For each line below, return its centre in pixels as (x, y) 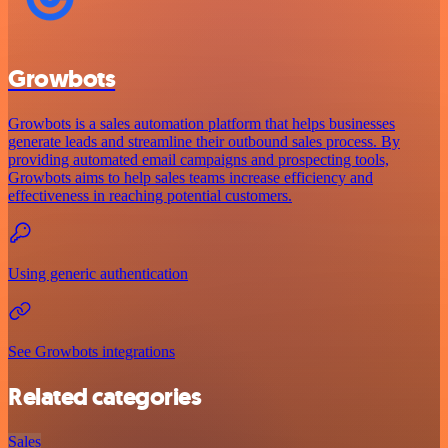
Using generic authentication (98, 274)
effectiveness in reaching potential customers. (150, 196)
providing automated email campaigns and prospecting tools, (198, 160)
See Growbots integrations (91, 352)
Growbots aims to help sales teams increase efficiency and (190, 178)
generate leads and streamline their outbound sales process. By (204, 142)
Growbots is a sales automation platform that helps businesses (201, 124)
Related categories (105, 396)
